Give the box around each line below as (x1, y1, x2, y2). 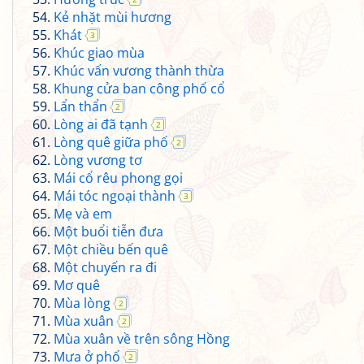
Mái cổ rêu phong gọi (54, 169, 183, 187)
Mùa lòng (54, 294, 110, 312)
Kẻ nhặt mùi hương (54, 8, 171, 26)
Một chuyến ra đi (54, 258, 157, 276)
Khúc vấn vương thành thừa (54, 62, 224, 80)
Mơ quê (54, 276, 100, 294)
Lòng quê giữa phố (54, 133, 168, 151)
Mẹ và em (54, 205, 112, 223)
